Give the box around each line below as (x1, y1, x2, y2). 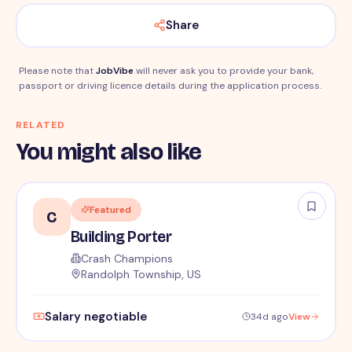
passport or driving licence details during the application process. (19, 79, 321, 92)
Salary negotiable (44, 308, 147, 324)
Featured (89, 203, 131, 216)
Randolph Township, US (80, 266, 201, 281)
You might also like (16, 137, 202, 166)
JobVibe (96, 64, 134, 77)
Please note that (19, 64, 96, 77)
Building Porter (70, 226, 172, 246)
